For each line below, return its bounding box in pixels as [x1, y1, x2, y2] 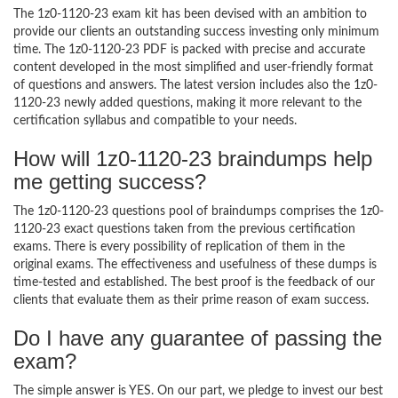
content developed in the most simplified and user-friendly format [13, 61, 373, 74]
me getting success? [13, 170, 206, 194]
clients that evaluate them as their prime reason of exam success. [13, 294, 369, 306]
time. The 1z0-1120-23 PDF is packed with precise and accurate [13, 44, 365, 56]
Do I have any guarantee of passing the [13, 326, 382, 350]
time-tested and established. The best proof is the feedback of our [13, 276, 375, 289]
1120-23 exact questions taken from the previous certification [13, 223, 355, 235]
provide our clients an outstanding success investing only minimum [13, 26, 379, 38]
